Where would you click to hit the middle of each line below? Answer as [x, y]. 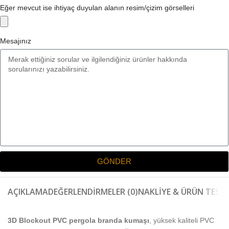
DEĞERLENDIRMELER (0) [93, 191]
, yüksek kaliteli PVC [182, 220]
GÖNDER [114, 162]
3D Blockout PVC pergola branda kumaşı [78, 220]
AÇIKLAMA [28, 191]
